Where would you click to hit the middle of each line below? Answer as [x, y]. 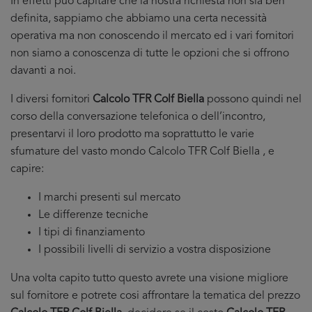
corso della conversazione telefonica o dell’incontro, [138, 117]
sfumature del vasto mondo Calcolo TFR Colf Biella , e [142, 152]
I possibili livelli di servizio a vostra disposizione [155, 250]
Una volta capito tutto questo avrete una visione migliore [149, 279]
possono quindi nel [253, 100]
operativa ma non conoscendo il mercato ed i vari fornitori [152, 36]
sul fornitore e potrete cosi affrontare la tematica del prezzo [155, 296]
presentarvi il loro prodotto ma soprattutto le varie [132, 134]
